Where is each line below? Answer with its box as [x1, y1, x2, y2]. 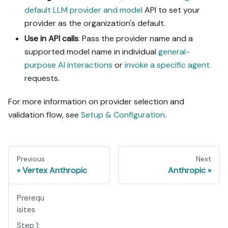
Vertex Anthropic [22, 164, 87, 176]
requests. [24, 72, 60, 83]
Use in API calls [24, 33, 78, 44]
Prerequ [17, 193, 44, 203]
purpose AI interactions [24, 59, 112, 70]
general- [158, 46, 190, 57]
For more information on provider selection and [8, 96, 184, 107]
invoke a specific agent [125, 59, 210, 70]
